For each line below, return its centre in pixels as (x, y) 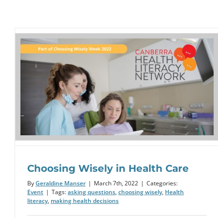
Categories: (162, 183)
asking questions (91, 192)
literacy (37, 200)
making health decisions (85, 200)
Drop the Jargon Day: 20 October (123, 73)
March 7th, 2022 (116, 183)
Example (123, 99)
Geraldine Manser (61, 183)
